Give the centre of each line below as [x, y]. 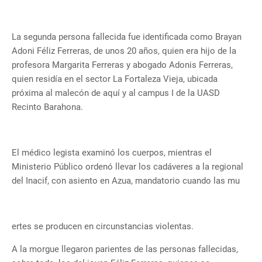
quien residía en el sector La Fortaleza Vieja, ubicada [115, 79]
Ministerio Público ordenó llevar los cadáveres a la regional [127, 167]
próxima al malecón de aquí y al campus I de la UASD [116, 93]
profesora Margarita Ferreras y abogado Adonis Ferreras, [122, 65]
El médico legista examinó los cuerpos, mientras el [112, 153]
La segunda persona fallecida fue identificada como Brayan [127, 37]
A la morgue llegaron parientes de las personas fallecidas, [125, 249]
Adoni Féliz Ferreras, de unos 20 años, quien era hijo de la [124, 51]
